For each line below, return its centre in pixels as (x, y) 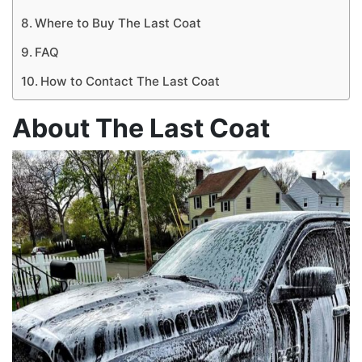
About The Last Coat (141, 128)
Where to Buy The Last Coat (120, 23)
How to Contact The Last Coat (130, 81)
